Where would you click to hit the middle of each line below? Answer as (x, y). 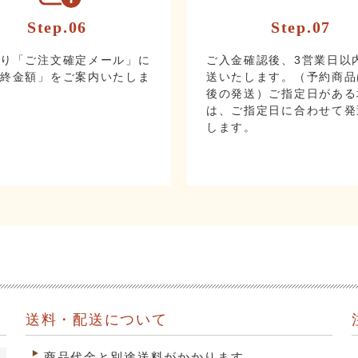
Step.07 (301, 28)
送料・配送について (97, 319)
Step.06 (57, 27)
